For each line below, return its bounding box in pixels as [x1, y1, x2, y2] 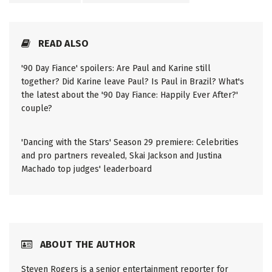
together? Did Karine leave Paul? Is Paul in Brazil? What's [21, 76, 244, 87]
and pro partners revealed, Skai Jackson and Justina [21, 150, 222, 161]
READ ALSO [35, 37, 89, 49]
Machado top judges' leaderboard [21, 163, 152, 174]
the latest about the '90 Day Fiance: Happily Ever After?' [21, 89, 238, 100]
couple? [21, 103, 52, 114]
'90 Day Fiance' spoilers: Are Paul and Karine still [21, 63, 211, 73]
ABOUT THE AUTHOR [37, 238, 136, 250]
